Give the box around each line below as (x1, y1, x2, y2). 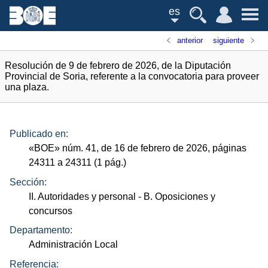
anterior (177, 36, 203, 45)
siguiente (212, 36, 244, 45)
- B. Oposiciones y (136, 191, 216, 202)
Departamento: (10, 225, 72, 236)
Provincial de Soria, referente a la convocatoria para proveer (5, 71, 259, 81)
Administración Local (29, 239, 118, 250)
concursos (29, 205, 73, 216)
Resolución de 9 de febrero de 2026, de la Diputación (5, 60, 231, 71)
